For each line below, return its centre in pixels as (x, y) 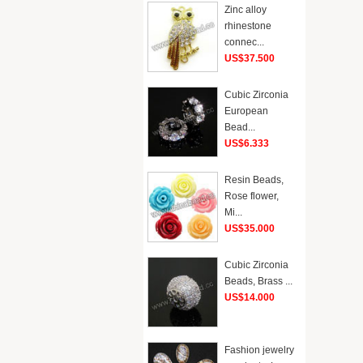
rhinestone (248, 26)
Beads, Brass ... (258, 281)
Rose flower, (252, 196)
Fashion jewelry (259, 350)
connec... (244, 42)
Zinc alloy (246, 10)
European (246, 111)
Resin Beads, (254, 180)
